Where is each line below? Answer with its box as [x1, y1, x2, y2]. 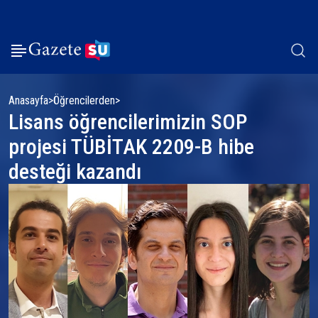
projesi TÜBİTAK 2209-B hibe [9, 134, 254, 159]
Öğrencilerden [53, 94, 115, 107]
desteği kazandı [9, 159, 142, 184]
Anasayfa [9, 94, 48, 107]
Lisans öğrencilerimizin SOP [9, 109, 248, 134]
